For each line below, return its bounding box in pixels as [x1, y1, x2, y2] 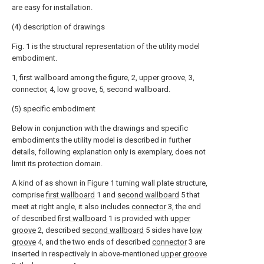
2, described [36, 226, 82, 235]
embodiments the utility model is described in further [12, 136, 191, 144]
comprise [12, 190, 46, 199]
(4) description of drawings [12, 22, 105, 31]
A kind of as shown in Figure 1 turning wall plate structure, [12, 179, 207, 187]
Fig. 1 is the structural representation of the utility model [12, 42, 200, 51]
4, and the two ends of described [36, 237, 152, 246]
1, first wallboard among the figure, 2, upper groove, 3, [12, 73, 194, 82]
